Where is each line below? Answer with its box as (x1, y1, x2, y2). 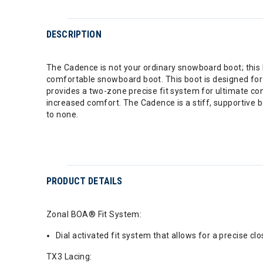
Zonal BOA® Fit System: (46, 210, 142, 219)
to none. (46, 110, 79, 119)
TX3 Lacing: (46, 252, 92, 261)
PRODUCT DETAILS (46, 176, 123, 187)
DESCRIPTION (46, 29, 102, 40)
